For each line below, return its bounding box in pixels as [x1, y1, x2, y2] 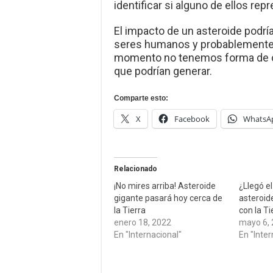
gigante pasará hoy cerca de [114, 193, 222, 204]
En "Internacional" [114, 230, 182, 240]
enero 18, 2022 [114, 218, 171, 228]
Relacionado [114, 165, 157, 174]
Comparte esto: [114, 94, 168, 103]
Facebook [174, 113, 210, 125]
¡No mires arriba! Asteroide [114, 181, 216, 191]
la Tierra [114, 205, 146, 216]
